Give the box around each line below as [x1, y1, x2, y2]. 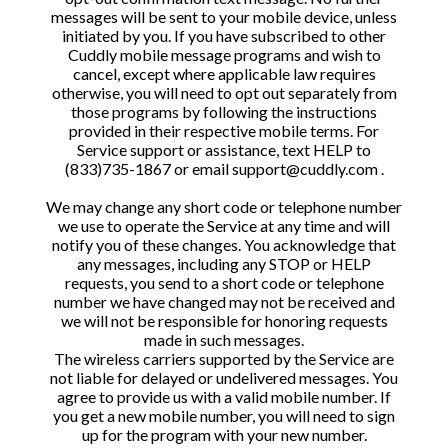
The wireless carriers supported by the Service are [54, 349, 394, 368]
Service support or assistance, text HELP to [77, 140, 371, 159]
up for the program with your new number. [81, 425, 367, 444]
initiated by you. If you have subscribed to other [62, 26, 386, 45]
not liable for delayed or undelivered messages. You [50, 368, 398, 387]
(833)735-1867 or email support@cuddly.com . [64, 159, 384, 178]
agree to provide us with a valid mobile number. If [57, 387, 391, 406]
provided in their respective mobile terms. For [69, 121, 379, 140]
